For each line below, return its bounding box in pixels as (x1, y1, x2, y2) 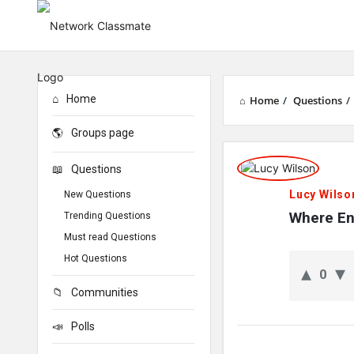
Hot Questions (64, 253, 127, 264)
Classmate (222, 176, 320, 200)
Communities (71, 286, 138, 299)
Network (222, 145, 302, 168)
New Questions (64, 189, 131, 200)
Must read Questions (64, 232, 156, 243)
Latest (222, 208, 281, 232)
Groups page (71, 126, 134, 139)
